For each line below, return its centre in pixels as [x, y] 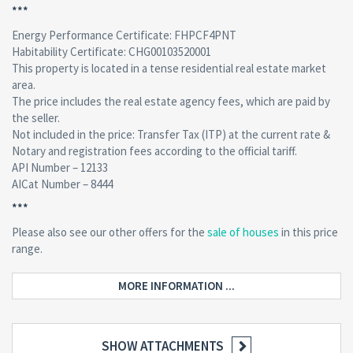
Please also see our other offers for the [110, 232]
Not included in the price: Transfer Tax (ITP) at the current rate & [171, 134]
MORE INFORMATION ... [176, 286]
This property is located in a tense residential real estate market [169, 68]
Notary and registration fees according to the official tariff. [154, 151]
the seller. [36, 118]
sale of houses [243, 232]
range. [27, 249]
